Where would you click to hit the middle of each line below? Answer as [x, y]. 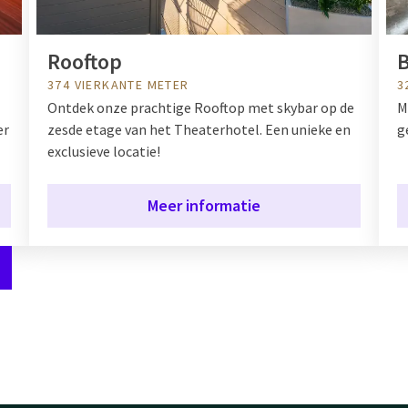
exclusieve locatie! [104, 151]
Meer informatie [204, 205]
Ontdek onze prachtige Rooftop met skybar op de [201, 107]
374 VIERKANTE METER [118, 84]
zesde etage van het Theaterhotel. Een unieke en [199, 129]
